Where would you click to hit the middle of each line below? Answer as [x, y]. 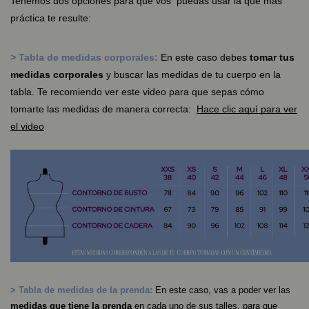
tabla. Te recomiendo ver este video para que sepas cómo [137, 91]
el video [27, 126]
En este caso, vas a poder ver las [221, 290]
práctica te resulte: [51, 18]
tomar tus [272, 57]
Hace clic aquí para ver [247, 109]
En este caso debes [204, 57]
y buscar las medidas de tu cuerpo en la [192, 74]
